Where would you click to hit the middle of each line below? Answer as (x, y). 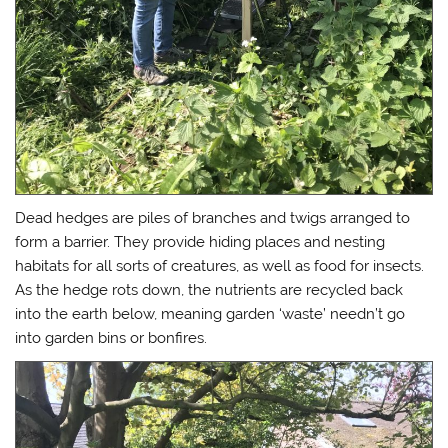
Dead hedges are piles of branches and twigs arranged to (213, 218)
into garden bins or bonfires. (111, 338)
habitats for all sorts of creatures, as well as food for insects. (220, 266)
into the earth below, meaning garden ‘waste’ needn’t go (210, 314)
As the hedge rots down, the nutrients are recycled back (209, 290)
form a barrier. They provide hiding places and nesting (200, 242)
